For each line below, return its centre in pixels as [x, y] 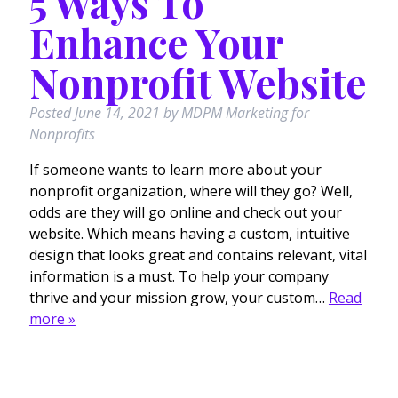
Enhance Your [155, 42]
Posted [52, 113]
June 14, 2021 [117, 113]
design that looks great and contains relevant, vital [198, 255]
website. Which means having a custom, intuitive [189, 234]
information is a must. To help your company [179, 276]
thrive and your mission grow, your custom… [179, 298]
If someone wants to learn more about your [175, 170]
